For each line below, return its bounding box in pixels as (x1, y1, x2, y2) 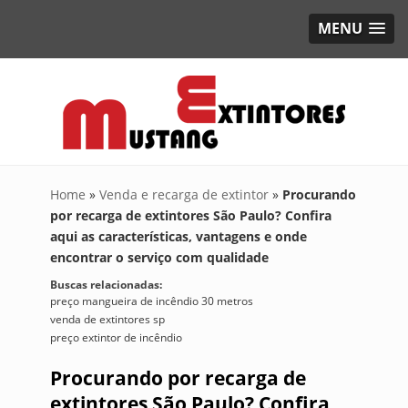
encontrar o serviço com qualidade (49, 249, 269, 266)
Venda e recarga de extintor (98, 186, 269, 203)
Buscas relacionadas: (49, 277, 162, 292)
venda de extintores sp (49, 311, 165, 327)
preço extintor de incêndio (49, 330, 182, 345)
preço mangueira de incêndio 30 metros (49, 293, 253, 309)
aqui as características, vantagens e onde (49, 228, 307, 245)
